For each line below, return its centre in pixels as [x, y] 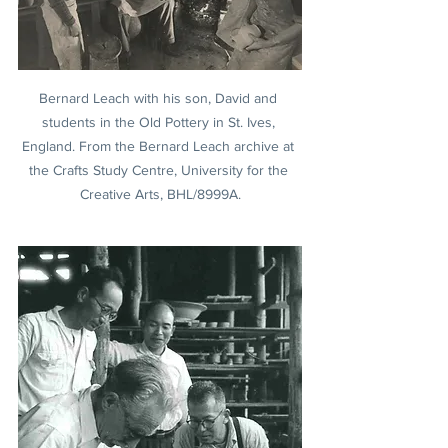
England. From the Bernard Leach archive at [160, 145]
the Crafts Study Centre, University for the [160, 169]
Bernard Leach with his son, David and [160, 97]
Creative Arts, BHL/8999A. [160, 193]
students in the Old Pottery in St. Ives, [160, 121]
